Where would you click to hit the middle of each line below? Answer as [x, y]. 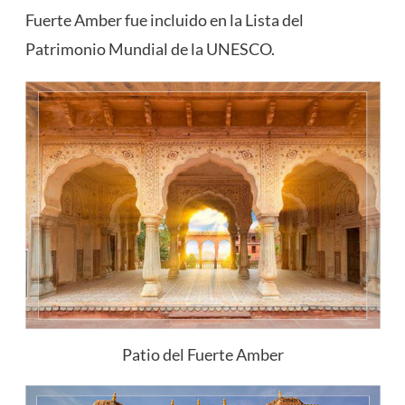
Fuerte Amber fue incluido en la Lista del [164, 20]
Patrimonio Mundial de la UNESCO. [150, 49]
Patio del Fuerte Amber [202, 355]
